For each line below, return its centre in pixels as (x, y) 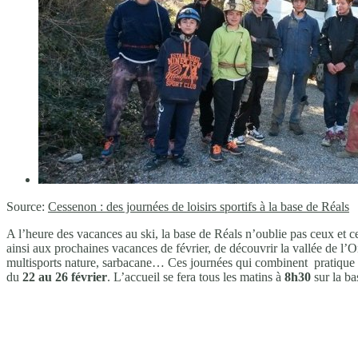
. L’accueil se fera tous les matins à (196, 276)
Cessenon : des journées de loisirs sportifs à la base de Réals (199, 206)
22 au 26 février (65, 276)
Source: (27, 206)
